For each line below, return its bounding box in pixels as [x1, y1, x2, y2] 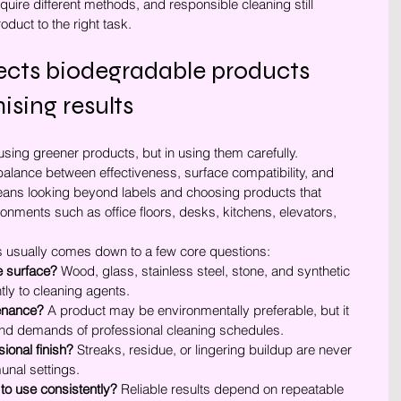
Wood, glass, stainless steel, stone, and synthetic [57, 262, 354, 279]
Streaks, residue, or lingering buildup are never [73, 341, 355, 358]
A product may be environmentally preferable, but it [44, 302, 353, 319]
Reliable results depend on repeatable [117, 380, 347, 397]
